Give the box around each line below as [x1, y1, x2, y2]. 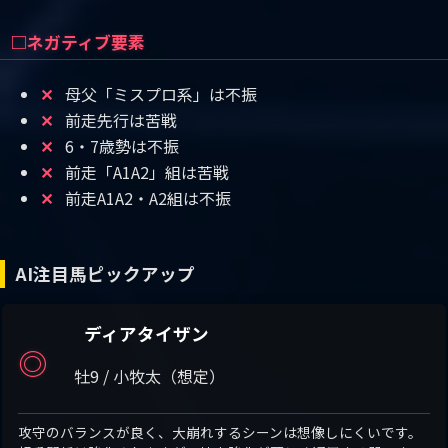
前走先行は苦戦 [61, 108, 177, 133]
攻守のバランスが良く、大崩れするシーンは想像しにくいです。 [18, 422, 422, 443]
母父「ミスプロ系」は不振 [61, 82, 257, 107]
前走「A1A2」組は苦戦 [61, 160, 229, 185]
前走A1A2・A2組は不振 [61, 186, 231, 211]
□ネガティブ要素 [10, 30, 145, 55]
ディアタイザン [84, 321, 209, 347]
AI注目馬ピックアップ [15, 261, 195, 287]
